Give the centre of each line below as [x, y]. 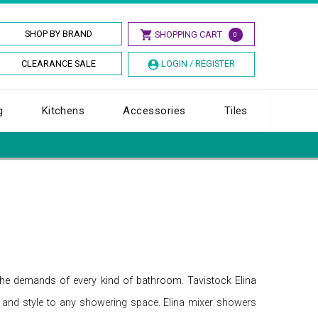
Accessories [154, 110]
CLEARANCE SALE [59, 64]
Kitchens [63, 110]
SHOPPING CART [188, 34]
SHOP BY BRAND [59, 34]
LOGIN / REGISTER [198, 64]
